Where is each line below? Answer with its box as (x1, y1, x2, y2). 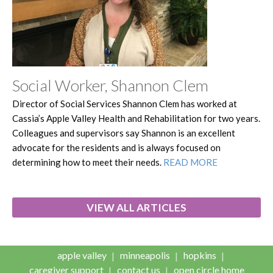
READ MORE (163, 156, 218, 168)
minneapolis (119, 249, 170, 261)
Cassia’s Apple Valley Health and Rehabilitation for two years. (12, 112, 260, 124)
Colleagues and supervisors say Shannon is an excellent (12, 127, 235, 138)
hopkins (183, 249, 216, 261)
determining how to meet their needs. (12, 156, 163, 168)
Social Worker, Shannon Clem (12, 75, 208, 95)
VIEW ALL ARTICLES (87, 200, 186, 214)
